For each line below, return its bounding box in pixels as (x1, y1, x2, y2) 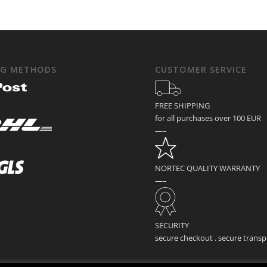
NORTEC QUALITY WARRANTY (155, 163, 260, 173)
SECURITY (155, 219, 190, 231)
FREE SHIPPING (155, 100, 210, 111)
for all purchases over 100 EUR (155, 113, 262, 123)
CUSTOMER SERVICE (155, 63, 247, 75)
